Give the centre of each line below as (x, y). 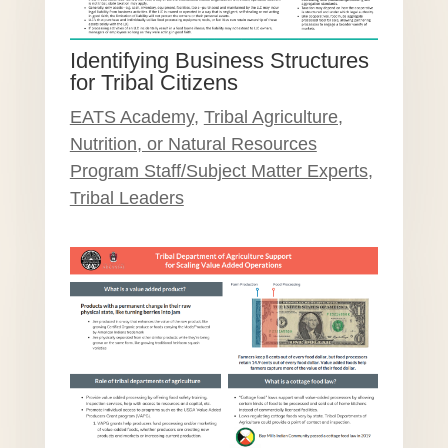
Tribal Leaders (126, 197)
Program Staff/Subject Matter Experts (218, 170)
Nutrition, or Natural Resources (193, 143)
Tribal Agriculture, (273, 116)
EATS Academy (131, 116)
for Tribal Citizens (153, 82)
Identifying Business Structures (219, 60)
